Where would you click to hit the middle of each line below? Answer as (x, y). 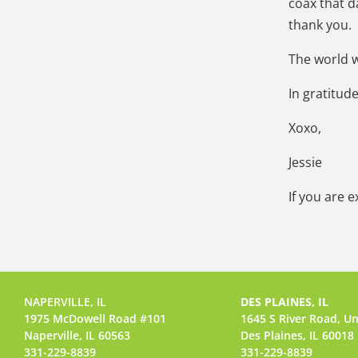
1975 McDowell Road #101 (95, 319)
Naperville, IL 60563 (77, 336)
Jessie (306, 162)
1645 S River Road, (292, 319)
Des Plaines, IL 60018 (297, 336)
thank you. (322, 24)
